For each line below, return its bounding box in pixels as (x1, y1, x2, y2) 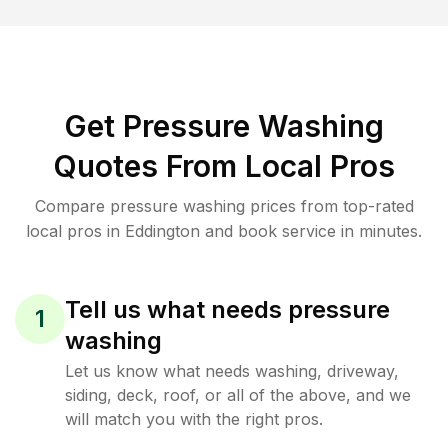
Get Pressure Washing (64, 108, 384, 144)
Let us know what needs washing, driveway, (65, 361, 399, 381)
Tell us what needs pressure (65, 295, 390, 324)
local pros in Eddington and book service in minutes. (26, 221, 422, 241)
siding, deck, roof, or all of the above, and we (65, 385, 411, 405)
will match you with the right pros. (65, 409, 323, 429)
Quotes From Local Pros (53, 148, 395, 184)
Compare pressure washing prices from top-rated (34, 196, 414, 216)
